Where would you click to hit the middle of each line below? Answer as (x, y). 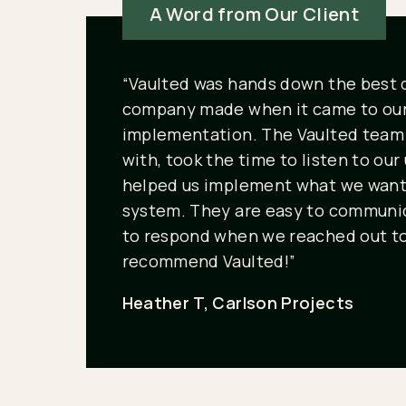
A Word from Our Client (254, 14)
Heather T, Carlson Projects (238, 303)
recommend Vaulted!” (209, 261)
